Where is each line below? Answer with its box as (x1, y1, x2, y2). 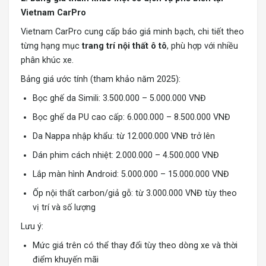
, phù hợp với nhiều (167, 41, 238, 52)
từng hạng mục (21, 41, 82, 52)
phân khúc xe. (21, 55, 74, 66)
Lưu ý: (21, 221, 43, 232)
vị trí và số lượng (33, 202, 96, 213)
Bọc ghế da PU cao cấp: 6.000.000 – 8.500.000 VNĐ (33, 112, 230, 123)
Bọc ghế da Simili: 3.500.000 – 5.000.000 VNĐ (33, 93, 206, 104)
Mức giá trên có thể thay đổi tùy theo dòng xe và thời (33, 240, 237, 251)
